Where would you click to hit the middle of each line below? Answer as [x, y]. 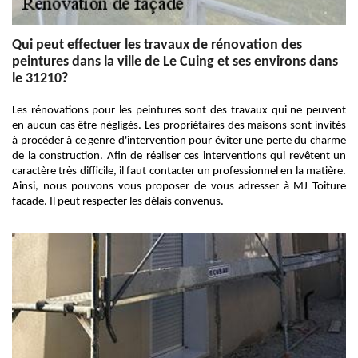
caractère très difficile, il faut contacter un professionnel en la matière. [179, 171]
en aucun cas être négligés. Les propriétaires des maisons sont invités [179, 126]
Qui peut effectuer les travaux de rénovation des [157, 45]
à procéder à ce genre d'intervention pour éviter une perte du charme [179, 141]
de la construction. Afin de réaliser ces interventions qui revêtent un [179, 156]
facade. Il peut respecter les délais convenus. [118, 202]
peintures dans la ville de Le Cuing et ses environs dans [175, 62]
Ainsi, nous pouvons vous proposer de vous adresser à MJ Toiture [179, 187]
